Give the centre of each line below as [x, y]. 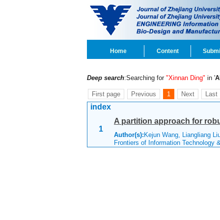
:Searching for [145, 78]
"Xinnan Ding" [186, 78]
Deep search [106, 78]
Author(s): [129, 135]
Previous [144, 94]
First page [106, 94]
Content [167, 51]
